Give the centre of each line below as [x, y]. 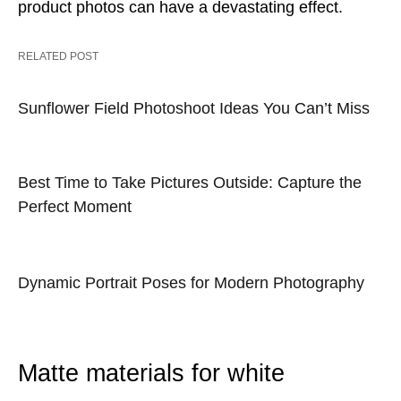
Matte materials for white [151, 373]
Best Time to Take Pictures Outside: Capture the [190, 183]
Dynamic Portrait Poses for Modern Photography [191, 283]
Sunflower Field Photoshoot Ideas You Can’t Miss [194, 108]
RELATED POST [58, 56]
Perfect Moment [75, 207]
